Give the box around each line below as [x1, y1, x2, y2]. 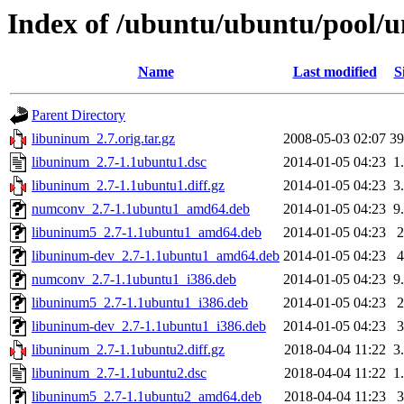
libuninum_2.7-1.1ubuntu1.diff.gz [32, 178, 225, 194]
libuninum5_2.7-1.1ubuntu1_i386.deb [32, 295, 248, 311]
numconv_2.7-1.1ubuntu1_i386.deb [32, 271, 236, 288]
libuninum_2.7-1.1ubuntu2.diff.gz [32, 342, 225, 358]
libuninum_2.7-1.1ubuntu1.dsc [32, 154, 207, 170]
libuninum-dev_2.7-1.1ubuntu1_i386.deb [32, 318, 266, 335]
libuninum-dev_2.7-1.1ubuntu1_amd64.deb [32, 248, 280, 264]
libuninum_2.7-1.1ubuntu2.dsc [32, 365, 207, 381]
